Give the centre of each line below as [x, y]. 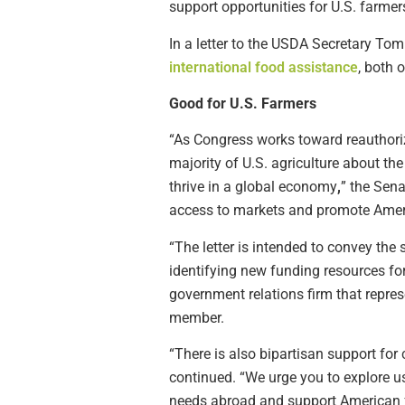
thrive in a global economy [253, 187]
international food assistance [264, 67]
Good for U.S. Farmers [243, 104]
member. [197, 317]
